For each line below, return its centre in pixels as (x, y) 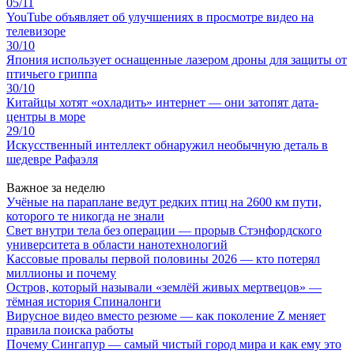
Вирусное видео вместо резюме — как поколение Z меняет (166, 315)
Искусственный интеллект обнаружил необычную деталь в (167, 145)
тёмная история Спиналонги (84, 301)
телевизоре (36, 31)
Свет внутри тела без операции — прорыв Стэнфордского (164, 230)
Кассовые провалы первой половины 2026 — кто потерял (163, 258)
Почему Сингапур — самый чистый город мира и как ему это (174, 344)
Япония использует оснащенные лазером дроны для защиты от (177, 59)
